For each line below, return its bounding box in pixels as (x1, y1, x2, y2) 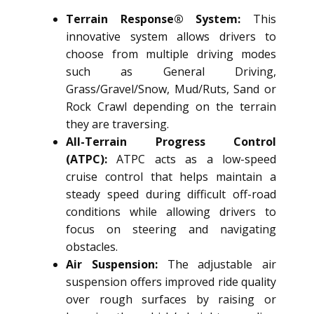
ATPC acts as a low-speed (107, 151, 276, 168)
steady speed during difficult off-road (66, 186, 276, 203)
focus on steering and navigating (66, 221, 276, 238)
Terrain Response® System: (66, 11, 241, 27)
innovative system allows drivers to (66, 29, 276, 45)
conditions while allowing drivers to (66, 204, 276, 220)
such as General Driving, (66, 64, 276, 80)
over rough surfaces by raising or (66, 292, 276, 308)
